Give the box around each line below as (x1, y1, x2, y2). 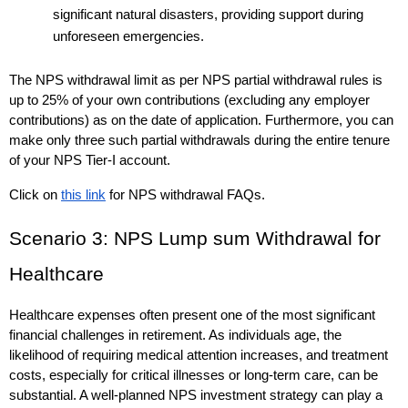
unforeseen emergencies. (53, 29, 204, 45)
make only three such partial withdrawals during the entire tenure (9, 133, 390, 148)
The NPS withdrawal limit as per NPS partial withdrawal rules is (9, 73, 382, 88)
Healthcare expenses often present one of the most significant (9, 308, 375, 323)
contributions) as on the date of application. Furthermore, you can (9, 113, 393, 128)
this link (61, 188, 106, 203)
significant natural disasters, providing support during (53, 7, 363, 23)
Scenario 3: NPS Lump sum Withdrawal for (9, 228, 381, 250)
